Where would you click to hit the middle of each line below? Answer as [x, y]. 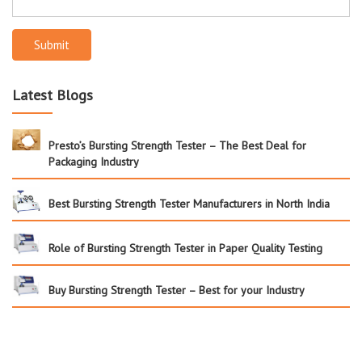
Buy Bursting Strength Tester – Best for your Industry [177, 290]
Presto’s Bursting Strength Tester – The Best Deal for [177, 145]
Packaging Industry [94, 161]
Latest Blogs [53, 95]
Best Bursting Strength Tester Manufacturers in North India [189, 203]
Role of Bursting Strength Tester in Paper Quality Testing [185, 248]
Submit [52, 44]
